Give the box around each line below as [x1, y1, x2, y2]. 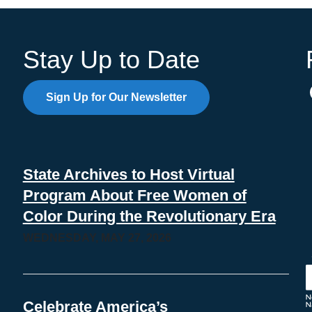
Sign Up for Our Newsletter [45, 91, 187, 104]
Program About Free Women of [22, 187, 247, 205]
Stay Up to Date [22, 45, 200, 75]
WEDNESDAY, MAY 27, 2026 [22, 232, 171, 244]
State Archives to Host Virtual [22, 166, 235, 184]
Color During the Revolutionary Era [22, 208, 276, 226]
